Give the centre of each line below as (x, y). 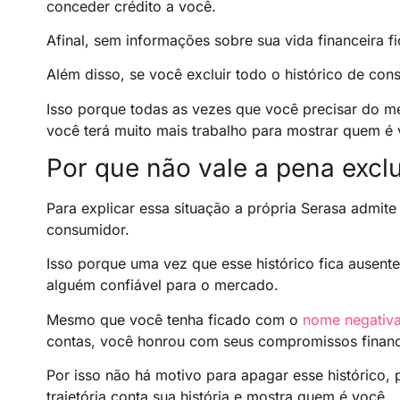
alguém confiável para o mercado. (162, 285)
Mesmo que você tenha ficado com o (175, 319)
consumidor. (88, 230)
